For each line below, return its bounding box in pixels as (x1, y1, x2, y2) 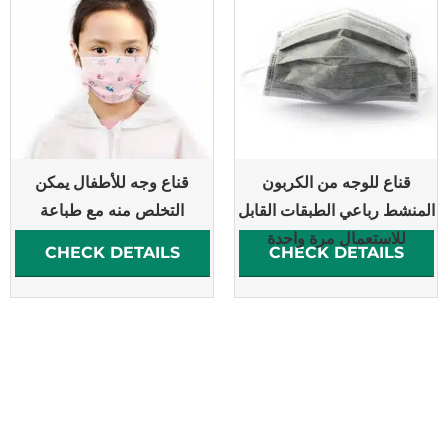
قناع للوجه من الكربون (261, 168, 411, 193)
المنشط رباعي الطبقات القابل (237, 196, 435, 221)
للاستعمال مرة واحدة (266, 224, 406, 249)
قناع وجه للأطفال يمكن (35, 168, 189, 193)
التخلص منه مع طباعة (40, 196, 184, 221)
